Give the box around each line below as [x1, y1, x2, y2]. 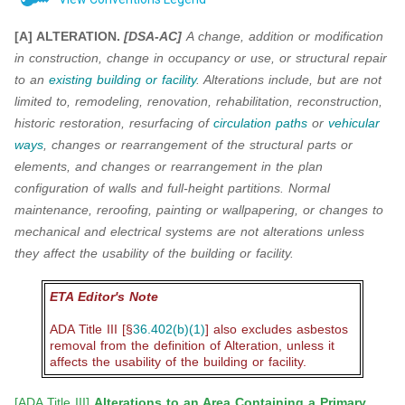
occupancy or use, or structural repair [168, 51, 387, 66]
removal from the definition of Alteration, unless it [50, 338, 334, 353]
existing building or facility [49, 72, 196, 88]
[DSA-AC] [124, 29, 186, 44]
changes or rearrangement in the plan [101, 159, 323, 174]
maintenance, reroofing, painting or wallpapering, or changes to [14, 202, 383, 218]
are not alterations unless [217, 224, 364, 240]
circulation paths [213, 116, 307, 131]
